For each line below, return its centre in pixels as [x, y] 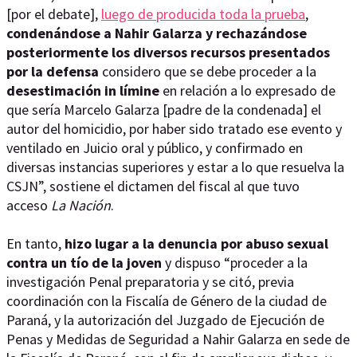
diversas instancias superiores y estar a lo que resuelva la [175, 167]
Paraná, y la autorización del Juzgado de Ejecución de [165, 320]
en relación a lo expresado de [247, 90]
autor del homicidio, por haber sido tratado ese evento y [174, 129]
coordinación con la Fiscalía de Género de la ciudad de [167, 301]
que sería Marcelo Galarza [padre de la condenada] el [164, 110]
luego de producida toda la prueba [203, 14]
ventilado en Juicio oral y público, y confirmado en [155, 148]
